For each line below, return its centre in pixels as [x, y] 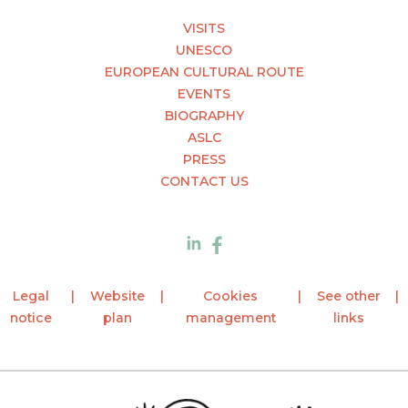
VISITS [204, 29]
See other [348, 296]
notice [31, 318]
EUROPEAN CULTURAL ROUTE [204, 72]
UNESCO [204, 51]
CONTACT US [204, 182]
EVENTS [204, 94]
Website [117, 296]
